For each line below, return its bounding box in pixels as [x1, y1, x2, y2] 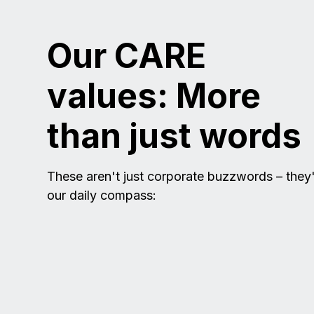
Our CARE [47, 35, 207, 77]
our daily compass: [47, 188, 157, 203]
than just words [47, 115, 302, 157]
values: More [47, 75, 261, 117]
